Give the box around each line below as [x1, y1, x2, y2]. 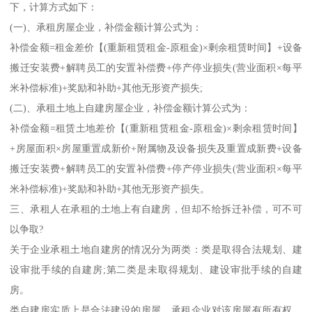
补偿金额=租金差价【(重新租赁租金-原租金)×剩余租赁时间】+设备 [10, 41, 302, 53]
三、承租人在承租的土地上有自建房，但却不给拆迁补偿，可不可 [10, 203, 302, 214]
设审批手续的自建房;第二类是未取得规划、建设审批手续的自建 [10, 263, 302, 275]
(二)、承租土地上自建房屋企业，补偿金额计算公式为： [10, 102, 251, 114]
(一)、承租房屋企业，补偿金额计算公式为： [10, 21, 203, 33]
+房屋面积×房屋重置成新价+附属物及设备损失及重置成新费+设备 [10, 142, 302, 154]
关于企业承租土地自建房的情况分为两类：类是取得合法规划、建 [10, 243, 302, 255]
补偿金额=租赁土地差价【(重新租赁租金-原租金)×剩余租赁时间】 [10, 122, 302, 134]
